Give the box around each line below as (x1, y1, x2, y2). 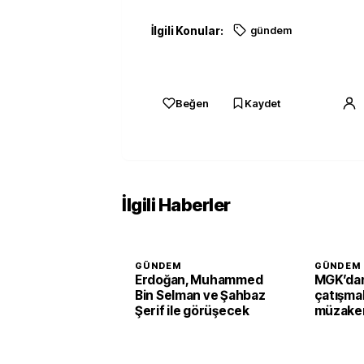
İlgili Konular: (151, 23, 223, 37)
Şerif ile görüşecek (135, 302, 249, 318)
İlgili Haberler (122, 193, 231, 215)
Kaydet (245, 96, 280, 110)
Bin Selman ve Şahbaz (135, 287, 266, 303)
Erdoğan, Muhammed (135, 271, 263, 288)
